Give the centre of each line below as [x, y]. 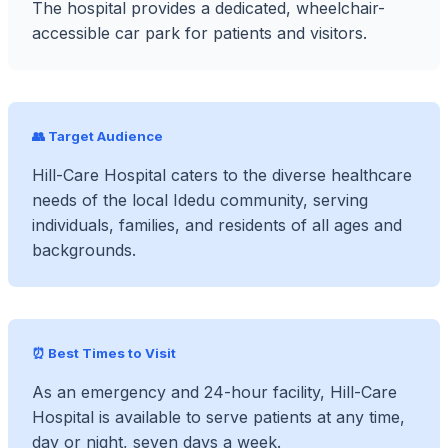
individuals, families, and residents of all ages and [217, 225]
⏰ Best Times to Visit [104, 353]
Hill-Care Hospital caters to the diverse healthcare [222, 175]
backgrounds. [84, 250]
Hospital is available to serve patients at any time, [218, 417]
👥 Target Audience [97, 136]
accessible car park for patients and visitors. [199, 33]
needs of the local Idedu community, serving [200, 200]
